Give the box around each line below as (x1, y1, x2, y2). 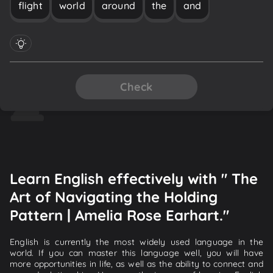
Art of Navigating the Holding (10, 187, 218, 206)
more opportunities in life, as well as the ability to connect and (10, 258, 263, 269)
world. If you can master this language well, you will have (10, 247, 263, 258)
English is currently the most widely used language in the (10, 236, 263, 247)
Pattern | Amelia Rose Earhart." (10, 205, 229, 224)
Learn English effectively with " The (10, 169, 258, 188)
